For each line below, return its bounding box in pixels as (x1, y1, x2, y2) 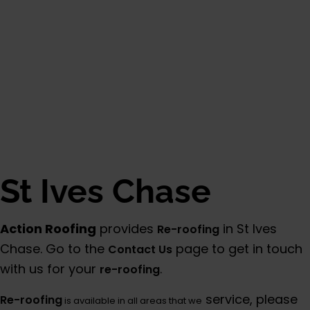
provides (96, 219, 157, 237)
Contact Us (108, 241, 172, 257)
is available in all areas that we (62, 293, 202, 307)
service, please (202, 290, 298, 308)
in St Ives (219, 219, 277, 237)
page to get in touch (172, 239, 302, 257)
